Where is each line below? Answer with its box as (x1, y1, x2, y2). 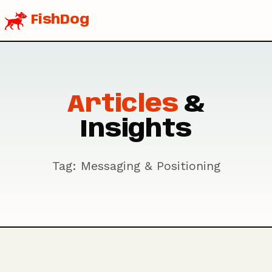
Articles (66, 92, 178, 118)
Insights (80, 117, 192, 143)
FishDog (31, 13, 89, 27)
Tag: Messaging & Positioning (52, 158, 220, 173)
